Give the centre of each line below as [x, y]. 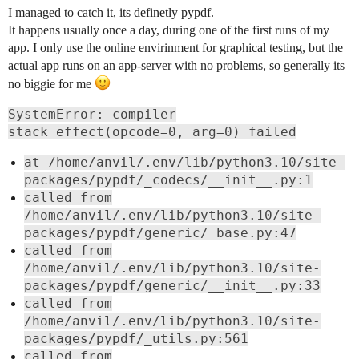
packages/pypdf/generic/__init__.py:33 [172, 285]
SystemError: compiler [92, 114]
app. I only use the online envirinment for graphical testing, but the [175, 47]
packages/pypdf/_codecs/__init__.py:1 [168, 179]
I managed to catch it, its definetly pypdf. [111, 12]
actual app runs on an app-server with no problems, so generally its [176, 65]
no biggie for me [51, 83]
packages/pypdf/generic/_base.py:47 [160, 232]
